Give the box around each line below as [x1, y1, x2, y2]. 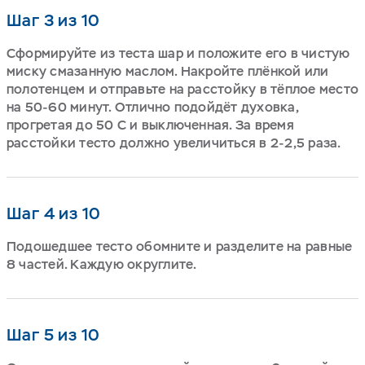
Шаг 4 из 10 [7, 202, 101, 224]
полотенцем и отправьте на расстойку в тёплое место [7, 80, 358, 98]
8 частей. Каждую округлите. [7, 255, 197, 273]
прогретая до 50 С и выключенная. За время [7, 116, 294, 134]
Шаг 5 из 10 [7, 323, 100, 345]
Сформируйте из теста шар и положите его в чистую [7, 44, 350, 62]
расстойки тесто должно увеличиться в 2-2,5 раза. [7, 134, 341, 152]
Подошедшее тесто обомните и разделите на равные [7, 237, 353, 255]
